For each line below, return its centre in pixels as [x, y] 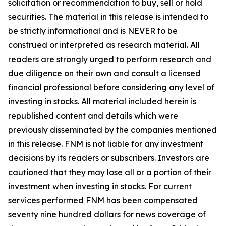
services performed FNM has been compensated [103, 200]
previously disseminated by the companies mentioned [112, 129]
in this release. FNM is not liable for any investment [106, 144]
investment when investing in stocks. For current [100, 186]
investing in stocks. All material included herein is [102, 101]
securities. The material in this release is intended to [108, 16]
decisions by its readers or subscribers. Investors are [109, 158]
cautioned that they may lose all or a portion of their [110, 172]
